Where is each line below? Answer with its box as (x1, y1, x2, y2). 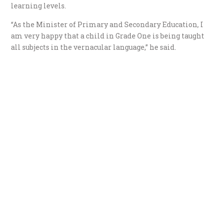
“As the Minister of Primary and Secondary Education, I (11, 19, 204, 29)
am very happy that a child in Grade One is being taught (11, 31, 205, 40)
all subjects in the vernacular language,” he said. (11, 42, 177, 52)
